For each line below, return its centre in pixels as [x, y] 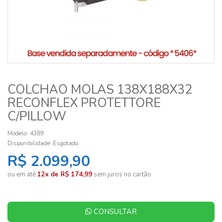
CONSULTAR [114, 212]
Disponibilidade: [30, 143]
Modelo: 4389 [26, 133]
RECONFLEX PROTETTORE [84, 103]
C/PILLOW [37, 116]
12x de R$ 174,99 [65, 174]
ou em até [22, 174]
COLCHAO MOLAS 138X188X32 [100, 90]
